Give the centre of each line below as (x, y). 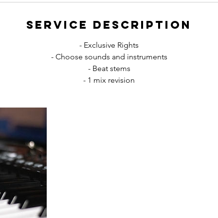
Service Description (109, 25)
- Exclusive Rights (109, 45)
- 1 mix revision (109, 80)
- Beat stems (109, 68)
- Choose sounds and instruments (109, 57)
